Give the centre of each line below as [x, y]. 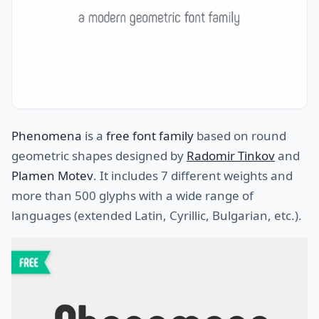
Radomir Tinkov [231, 155]
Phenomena [47, 135]
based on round [240, 135]
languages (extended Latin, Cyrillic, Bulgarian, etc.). [157, 215]
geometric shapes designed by [99, 155]
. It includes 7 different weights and [193, 175]
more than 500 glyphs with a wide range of [132, 195]
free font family [150, 135]
